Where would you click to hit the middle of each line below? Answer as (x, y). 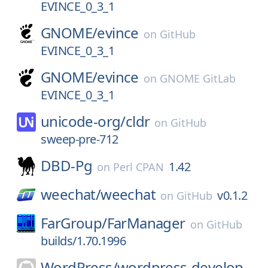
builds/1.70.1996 (83, 241)
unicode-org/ (83, 121)
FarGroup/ (74, 223)
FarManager (146, 223)
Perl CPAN (139, 167)
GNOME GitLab (197, 78)
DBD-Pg (67, 165)
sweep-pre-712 (80, 139)
